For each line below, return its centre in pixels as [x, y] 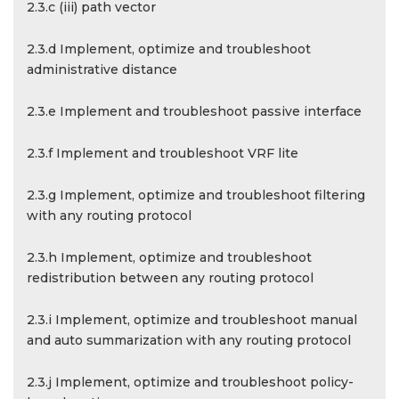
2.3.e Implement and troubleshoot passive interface [194, 111]
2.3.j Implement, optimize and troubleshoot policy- [190, 382]
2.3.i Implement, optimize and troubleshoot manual [192, 320]
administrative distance [102, 69]
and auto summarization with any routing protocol [189, 340]
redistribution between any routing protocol [170, 278]
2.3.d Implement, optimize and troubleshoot [169, 49]
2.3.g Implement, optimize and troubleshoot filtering [196, 195]
